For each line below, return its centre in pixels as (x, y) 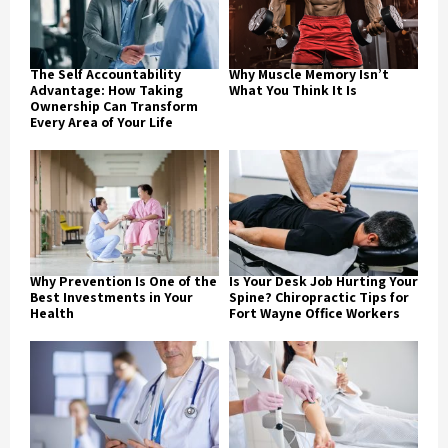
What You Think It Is (293, 89)
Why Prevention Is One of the (123, 280)
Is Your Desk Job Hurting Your (323, 280)
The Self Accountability (105, 73)
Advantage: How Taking (106, 89)
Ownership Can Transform (114, 105)
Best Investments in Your (111, 296)
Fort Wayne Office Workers (314, 312)
